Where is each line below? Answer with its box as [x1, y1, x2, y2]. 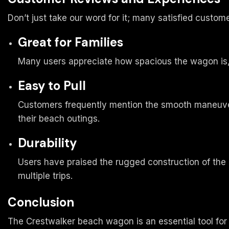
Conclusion [8, 194, 74, 210]
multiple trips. [18, 170, 73, 181]
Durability [18, 134, 77, 151]
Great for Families [18, 34, 123, 51]
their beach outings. [18, 113, 100, 124]
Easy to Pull [18, 78, 86, 94]
